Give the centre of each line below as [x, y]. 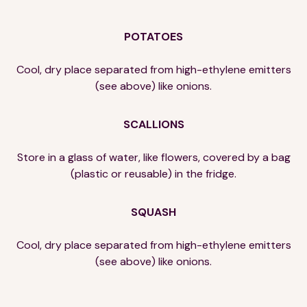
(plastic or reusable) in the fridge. [153, 173]
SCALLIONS [153, 124]
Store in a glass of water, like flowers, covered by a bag [153, 157]
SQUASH [153, 212]
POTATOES [153, 36]
